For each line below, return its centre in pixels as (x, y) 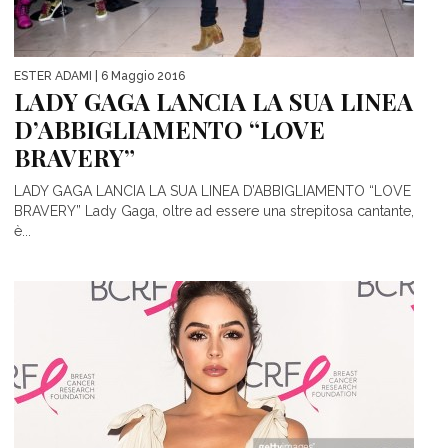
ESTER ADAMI (53, 76)
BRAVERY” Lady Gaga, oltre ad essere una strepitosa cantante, (214, 211)
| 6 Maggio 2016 (138, 76)
